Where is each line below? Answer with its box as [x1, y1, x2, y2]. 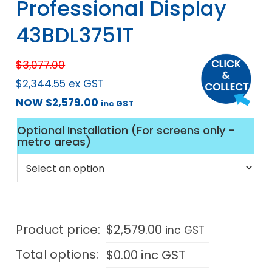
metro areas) [17, 134, 92, 150]
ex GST [69, 76, 104, 92]
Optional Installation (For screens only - [17, 123, 236, 138]
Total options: [16, 246, 99, 263]
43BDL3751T [16, 21, 134, 50]
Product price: [16, 221, 101, 239]
